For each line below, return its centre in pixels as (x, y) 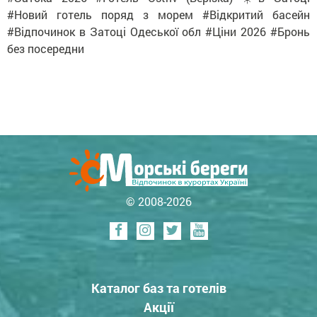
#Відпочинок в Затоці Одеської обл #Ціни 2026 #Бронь (158, 31)
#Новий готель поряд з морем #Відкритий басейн (158, 14)
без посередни (46, 48)
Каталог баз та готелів (158, 288)
